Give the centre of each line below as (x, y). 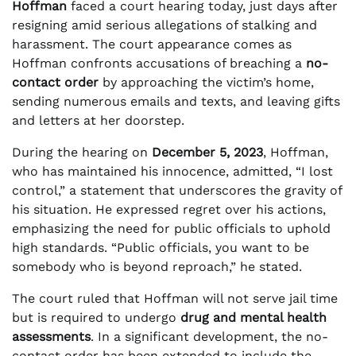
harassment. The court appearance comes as (152, 44)
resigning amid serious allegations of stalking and (164, 25)
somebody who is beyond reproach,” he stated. (157, 266)
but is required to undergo (96, 317)
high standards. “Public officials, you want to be (161, 247)
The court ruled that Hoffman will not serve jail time (175, 298)
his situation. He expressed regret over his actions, (169, 209)
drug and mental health (253, 317)
